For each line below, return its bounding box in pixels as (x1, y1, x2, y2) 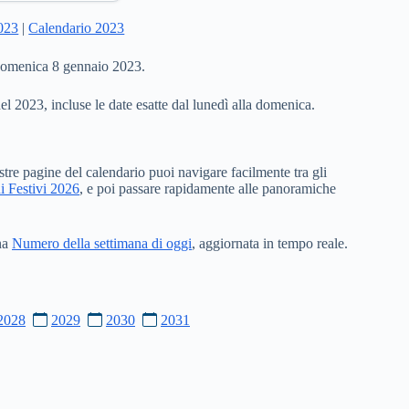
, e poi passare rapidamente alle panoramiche (79, 181, 336, 197)
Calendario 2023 (28, 19, 125, 36)
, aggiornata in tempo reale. (192, 236, 348, 252)
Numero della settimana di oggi (12, 236, 192, 252)
